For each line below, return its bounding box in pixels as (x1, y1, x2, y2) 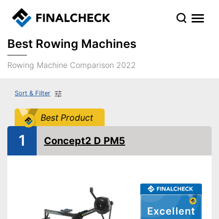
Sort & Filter (15, 89, 50, 97)
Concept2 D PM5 (44, 134, 125, 147)
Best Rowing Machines (7, 37, 136, 51)
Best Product (40, 112, 93, 123)
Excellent (147, 205, 195, 218)
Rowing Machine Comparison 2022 (7, 60, 136, 70)
